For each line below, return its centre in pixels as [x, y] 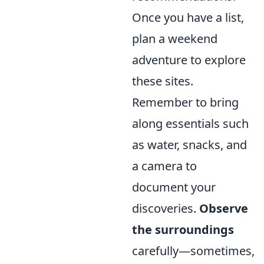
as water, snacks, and [189, 145]
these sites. [163, 81]
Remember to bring [185, 102]
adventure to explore [189, 60]
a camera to [164, 166]
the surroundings [183, 230]
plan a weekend [175, 39]
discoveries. [166, 208]
